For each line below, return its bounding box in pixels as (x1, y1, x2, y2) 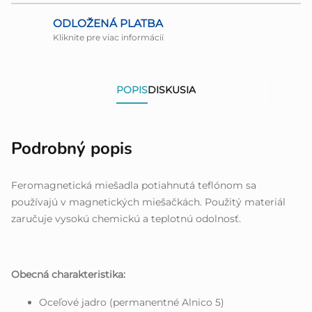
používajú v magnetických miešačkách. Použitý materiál (11, 196, 286, 209)
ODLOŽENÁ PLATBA (53, 17, 163, 31)
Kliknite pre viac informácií (53, 32, 164, 43)
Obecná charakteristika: (11, 268, 125, 281)
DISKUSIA (148, 84, 196, 97)
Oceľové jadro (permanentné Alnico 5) (39, 296, 224, 309)
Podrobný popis (11, 137, 132, 160)
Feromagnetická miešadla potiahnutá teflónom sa (11, 179, 256, 192)
